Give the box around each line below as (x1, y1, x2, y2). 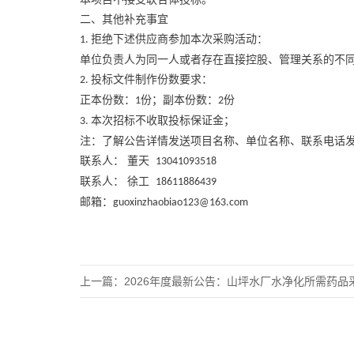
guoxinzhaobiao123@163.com (112, 196, 248, 209)
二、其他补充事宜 (79, 13, 168, 25)
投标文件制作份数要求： (90, 73, 213, 85)
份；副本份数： (140, 93, 218, 106)
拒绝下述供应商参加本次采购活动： (90, 32, 268, 45)
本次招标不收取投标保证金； (90, 114, 235, 126)
